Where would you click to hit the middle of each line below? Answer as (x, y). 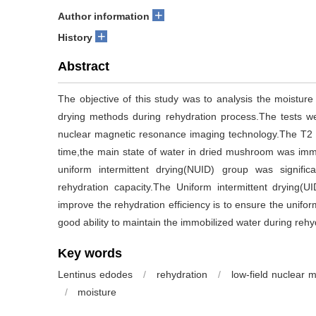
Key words (90, 253)
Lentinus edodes (95, 274)
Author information (104, 16)
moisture (97, 292)
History (75, 37)
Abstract (84, 66)
